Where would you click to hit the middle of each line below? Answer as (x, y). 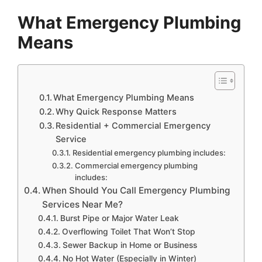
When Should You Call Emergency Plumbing (136, 190)
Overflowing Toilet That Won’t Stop (128, 231)
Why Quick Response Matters (116, 111)
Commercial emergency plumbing (137, 165)
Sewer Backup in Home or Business (130, 245)
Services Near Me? (83, 204)
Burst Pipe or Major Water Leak (119, 218)
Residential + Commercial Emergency (133, 125)
